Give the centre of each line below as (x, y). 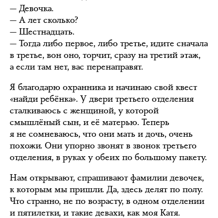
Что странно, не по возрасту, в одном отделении (107, 201)
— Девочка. (32, 8)
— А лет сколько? (44, 20)
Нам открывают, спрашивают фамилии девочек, (107, 178)
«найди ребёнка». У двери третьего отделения (102, 99)
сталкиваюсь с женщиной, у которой (84, 110)
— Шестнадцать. (42, 32)
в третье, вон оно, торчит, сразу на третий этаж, (105, 55)
